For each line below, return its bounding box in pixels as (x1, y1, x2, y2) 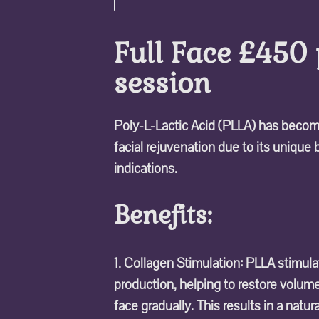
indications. (114, 159, 177, 177)
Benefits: (114, 199, 212, 231)
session (114, 66, 211, 100)
